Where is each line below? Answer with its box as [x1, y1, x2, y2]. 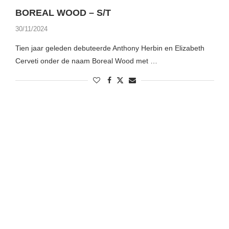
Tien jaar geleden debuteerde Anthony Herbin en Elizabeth [15, 44, 204, 53]
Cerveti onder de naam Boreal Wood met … [15, 57, 157, 65]
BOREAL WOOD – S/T [15, 8, 111, 18]
